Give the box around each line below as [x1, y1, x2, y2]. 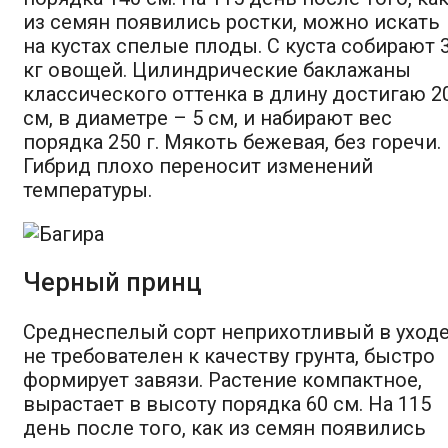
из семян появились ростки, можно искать [23, 9, 440, 34]
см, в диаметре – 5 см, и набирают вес [23, 105, 392, 130]
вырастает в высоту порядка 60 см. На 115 [23, 391, 431, 416]
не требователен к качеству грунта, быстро [23, 343, 435, 368]
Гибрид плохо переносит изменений [23, 153, 373, 178]
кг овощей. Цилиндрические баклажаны [23, 57, 411, 82]
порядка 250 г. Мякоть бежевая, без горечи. [23, 129, 441, 154]
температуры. [23, 177, 152, 202]
